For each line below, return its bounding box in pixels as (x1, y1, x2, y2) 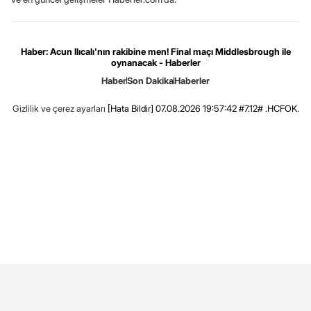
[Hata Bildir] (107, 102, 153, 114)
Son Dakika (127, 74, 174, 86)
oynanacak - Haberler (110, 56, 201, 68)
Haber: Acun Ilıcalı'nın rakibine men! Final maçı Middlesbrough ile (20, 45, 291, 57)
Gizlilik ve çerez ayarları (12, 102, 106, 114)
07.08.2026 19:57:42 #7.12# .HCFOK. (153, 102, 299, 114)
